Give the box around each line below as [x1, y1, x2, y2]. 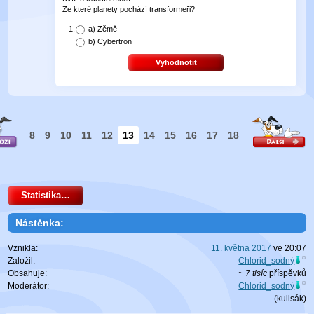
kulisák [276, 294, 303, 304]
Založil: [8, 256, 36, 266]
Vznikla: [8, 243, 39, 254]
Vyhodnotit [155, 57, 197, 67]
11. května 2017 [210, 243, 271, 254]
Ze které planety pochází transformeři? [62, 5, 196, 14]
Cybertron [97, 37, 132, 46]
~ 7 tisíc [238, 268, 267, 279]
